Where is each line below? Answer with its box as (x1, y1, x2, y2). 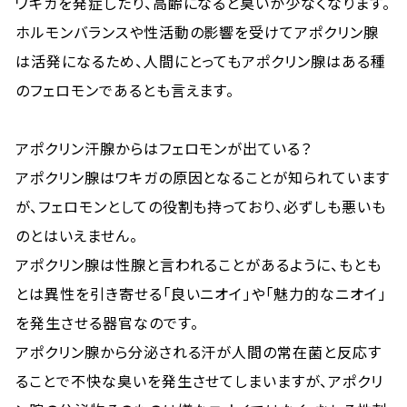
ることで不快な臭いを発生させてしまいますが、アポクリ (15, 370, 383, 392)
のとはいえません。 (15, 224, 138, 246)
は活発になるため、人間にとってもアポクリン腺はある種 (15, 50, 386, 72)
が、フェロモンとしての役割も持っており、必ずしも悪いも (15, 195, 386, 217)
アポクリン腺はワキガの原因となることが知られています (15, 166, 390, 188)
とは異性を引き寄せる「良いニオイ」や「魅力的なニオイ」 (15, 283, 386, 304)
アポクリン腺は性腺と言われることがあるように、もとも (15, 253, 382, 275)
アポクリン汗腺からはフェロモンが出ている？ (15, 137, 313, 159)
